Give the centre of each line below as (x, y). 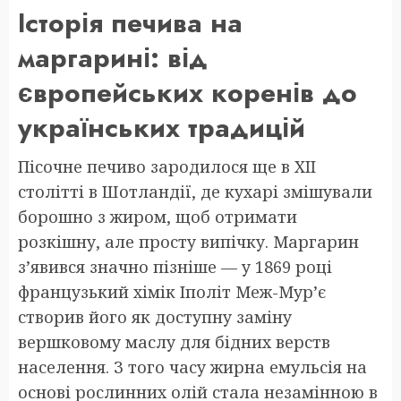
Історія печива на (130, 22)
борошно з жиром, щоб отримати (158, 216)
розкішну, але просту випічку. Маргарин (188, 241)
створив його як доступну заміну (155, 316)
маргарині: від (113, 57)
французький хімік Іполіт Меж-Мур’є (172, 291)
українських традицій (162, 127)
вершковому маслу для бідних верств (174, 341)
